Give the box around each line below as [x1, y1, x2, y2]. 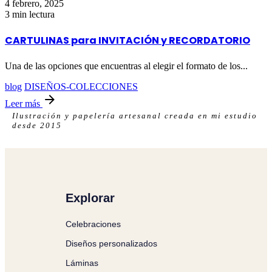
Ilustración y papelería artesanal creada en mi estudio [12, 111, 257, 121]
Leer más [5, 98, 42, 109]
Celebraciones [66, 219, 121, 229]
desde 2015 [12, 121, 62, 131]
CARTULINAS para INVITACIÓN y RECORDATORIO [5, 33, 250, 48]
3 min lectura [5, 8, 55, 19]
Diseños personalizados [66, 239, 157, 249]
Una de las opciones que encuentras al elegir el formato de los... [5, 61, 248, 72]
